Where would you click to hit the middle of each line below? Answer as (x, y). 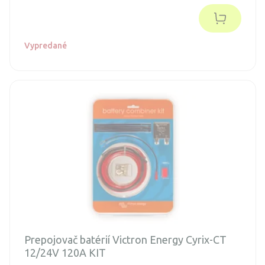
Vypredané (46, 45)
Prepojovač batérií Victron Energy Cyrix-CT (125, 239)
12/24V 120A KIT (65, 252)
